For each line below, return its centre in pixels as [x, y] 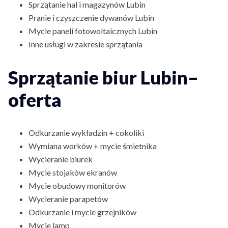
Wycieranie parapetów [68, 198]
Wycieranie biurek [61, 159]
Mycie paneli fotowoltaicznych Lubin [93, 31]
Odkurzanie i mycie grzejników [82, 212]
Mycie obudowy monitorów [77, 185]
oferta [35, 99]
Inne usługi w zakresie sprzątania [85, 44]
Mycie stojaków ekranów [73, 172]
